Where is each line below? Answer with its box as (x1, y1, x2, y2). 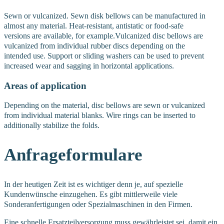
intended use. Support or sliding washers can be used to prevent (4, 51, 204, 60)
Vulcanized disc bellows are (115, 31, 203, 40)
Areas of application (4, 80, 86, 91)
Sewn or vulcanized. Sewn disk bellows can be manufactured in (4, 11, 205, 20)
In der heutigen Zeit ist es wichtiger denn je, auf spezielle (4, 180, 183, 189)
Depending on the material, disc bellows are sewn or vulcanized (4, 101, 205, 110)
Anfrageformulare (4, 145, 142, 165)
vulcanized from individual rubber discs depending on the (4, 41, 185, 50)
